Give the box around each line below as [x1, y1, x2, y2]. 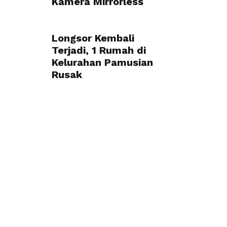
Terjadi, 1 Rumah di [52, 44, 146, 56]
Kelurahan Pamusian [52, 56, 153, 68]
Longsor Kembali [52, 32, 134, 44]
